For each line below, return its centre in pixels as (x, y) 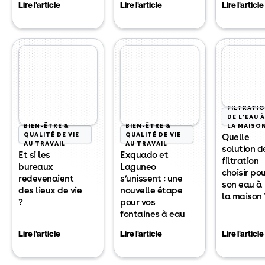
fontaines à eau (153, 214)
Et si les (34, 155)
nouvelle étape (151, 190)
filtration (240, 161)
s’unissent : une (151, 178)
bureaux (36, 167)
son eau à (242, 184)
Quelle (235, 137)
